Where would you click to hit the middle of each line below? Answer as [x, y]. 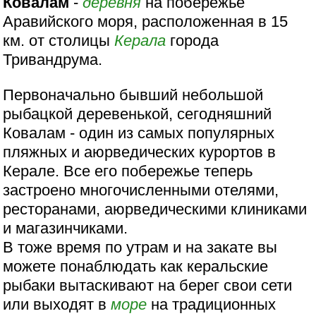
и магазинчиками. [66, 228]
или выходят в [57, 304]
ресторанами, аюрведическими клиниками [155, 209]
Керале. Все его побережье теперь [128, 171]
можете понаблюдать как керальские [136, 266]
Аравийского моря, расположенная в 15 [146, 22]
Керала [140, 41]
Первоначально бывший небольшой [133, 95]
